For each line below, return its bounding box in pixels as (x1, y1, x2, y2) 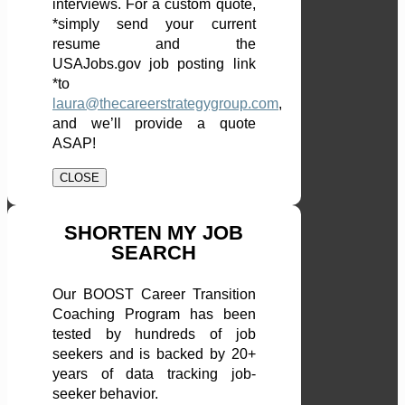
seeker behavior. (52, 386, 158, 402)
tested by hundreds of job (52, 326, 256, 343)
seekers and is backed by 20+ (52, 346, 256, 363)
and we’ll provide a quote (52, 116, 256, 132)
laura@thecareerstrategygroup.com (52, 96, 278, 112)
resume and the (52, 36, 256, 52)
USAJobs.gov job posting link (52, 56, 256, 72)
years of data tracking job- (52, 366, 256, 382)
